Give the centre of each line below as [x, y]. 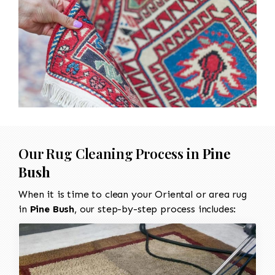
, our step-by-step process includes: [155, 209]
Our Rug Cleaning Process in [110, 153]
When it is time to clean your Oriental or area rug [133, 194]
